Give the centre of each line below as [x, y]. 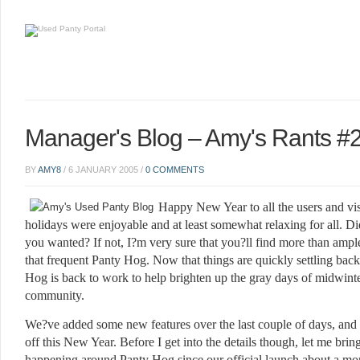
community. [55, 295]
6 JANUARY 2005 [103, 170]
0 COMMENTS [175, 170]
